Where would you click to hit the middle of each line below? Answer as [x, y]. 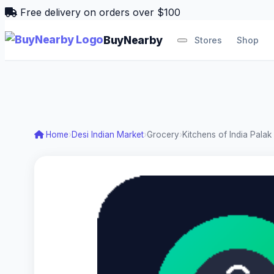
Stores [208, 40]
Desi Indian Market [108, 134]
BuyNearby [133, 40]
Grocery [163, 134]
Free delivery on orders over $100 [99, 12]
